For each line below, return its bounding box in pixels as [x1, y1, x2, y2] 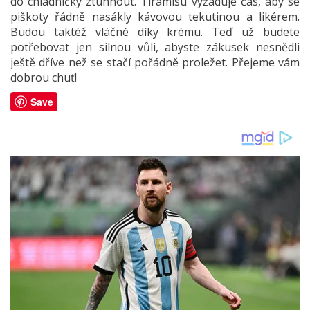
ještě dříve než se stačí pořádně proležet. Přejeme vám [10, 54, 300, 70]
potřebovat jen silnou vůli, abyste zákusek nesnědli [10, 39, 300, 55]
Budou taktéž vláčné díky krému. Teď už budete [10, 24, 300, 39]
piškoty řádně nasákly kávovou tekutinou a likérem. [10, 8, 300, 24]
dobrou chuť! [10, 69, 77, 85]
